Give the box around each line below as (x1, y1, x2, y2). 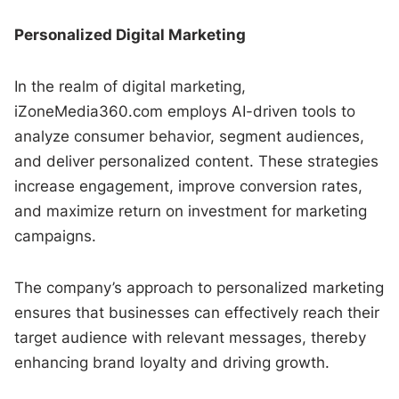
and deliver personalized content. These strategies (14, 151, 379, 170)
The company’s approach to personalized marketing (14, 278, 385, 297)
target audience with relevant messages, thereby (14, 328, 367, 346)
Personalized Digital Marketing (14, 25, 247, 44)
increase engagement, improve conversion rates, (14, 176, 363, 195)
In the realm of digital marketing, (14, 77, 247, 95)
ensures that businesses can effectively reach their (14, 303, 380, 322)
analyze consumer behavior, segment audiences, (14, 126, 365, 145)
